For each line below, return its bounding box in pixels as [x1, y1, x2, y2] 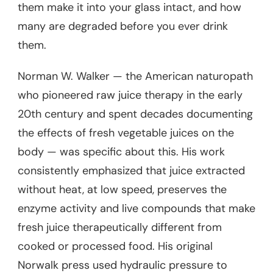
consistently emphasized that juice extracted [18, 163, 245, 178]
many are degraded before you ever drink [18, 18, 228, 34]
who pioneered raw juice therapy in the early [18, 87, 243, 102]
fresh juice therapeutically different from [18, 219, 222, 235]
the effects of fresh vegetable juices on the [18, 125, 234, 140]
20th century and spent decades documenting [18, 106, 253, 121]
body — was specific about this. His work [18, 144, 225, 159]
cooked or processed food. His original [18, 238, 213, 253]
